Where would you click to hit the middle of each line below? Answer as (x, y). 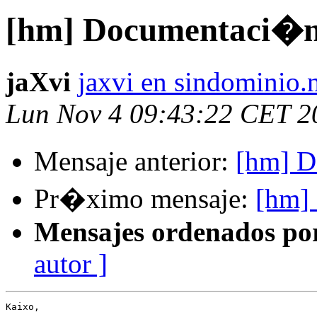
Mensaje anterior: (135, 161)
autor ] (71, 264)
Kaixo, (23, 307)
